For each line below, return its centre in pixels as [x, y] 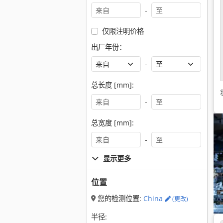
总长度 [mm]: [112, 85]
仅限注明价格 [123, 31]
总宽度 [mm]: [112, 123]
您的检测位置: [119, 198]
